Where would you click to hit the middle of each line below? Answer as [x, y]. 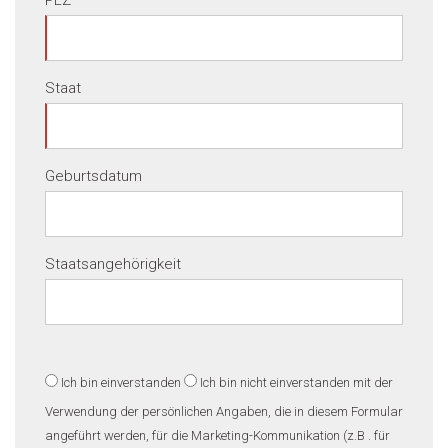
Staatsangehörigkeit [113, 264]
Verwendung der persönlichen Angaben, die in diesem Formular [224, 411]
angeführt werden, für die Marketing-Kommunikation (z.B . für [217, 435]
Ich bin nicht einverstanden [275, 382]
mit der [371, 382]
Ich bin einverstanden [121, 382]
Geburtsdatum [93, 176]
